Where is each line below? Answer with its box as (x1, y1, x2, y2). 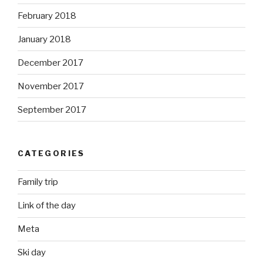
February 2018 (18, 10, 76, 21)
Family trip (18, 177, 58, 188)
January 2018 (18, 33, 71, 45)
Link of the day (18, 200, 76, 211)
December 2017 (18, 57, 83, 68)
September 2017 (18, 104, 86, 115)
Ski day (18, 247, 46, 258)
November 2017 (18, 80, 84, 92)
